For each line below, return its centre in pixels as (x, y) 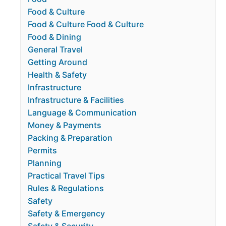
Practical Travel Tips (67, 176)
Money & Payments (65, 125)
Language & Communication (82, 112)
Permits (43, 150)
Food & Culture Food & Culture (86, 24)
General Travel (55, 49)
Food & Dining (55, 37)
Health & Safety (58, 75)
